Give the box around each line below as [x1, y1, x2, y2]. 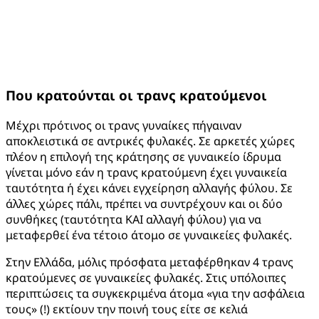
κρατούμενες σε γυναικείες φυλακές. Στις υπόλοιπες [6, 270, 286, 286]
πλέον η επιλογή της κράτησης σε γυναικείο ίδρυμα [6, 149, 281, 165]
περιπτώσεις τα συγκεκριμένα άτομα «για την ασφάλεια [6, 286, 305, 302]
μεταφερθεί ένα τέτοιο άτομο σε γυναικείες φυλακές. [6, 227, 292, 244]
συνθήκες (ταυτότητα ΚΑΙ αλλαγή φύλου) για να [6, 211, 261, 228]
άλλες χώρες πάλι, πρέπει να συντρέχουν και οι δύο [6, 196, 283, 212]
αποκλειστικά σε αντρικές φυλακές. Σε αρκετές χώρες [6, 133, 295, 150]
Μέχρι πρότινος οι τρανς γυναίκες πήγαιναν [6, 117, 241, 134]
